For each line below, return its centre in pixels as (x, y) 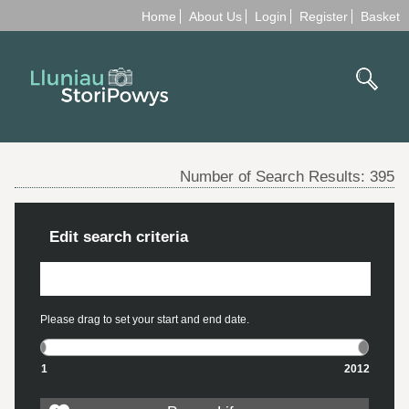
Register (324, 16)
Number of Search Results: (275, 176)
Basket (380, 16)
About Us (215, 16)
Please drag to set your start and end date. (145, 319)
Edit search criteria (119, 236)
